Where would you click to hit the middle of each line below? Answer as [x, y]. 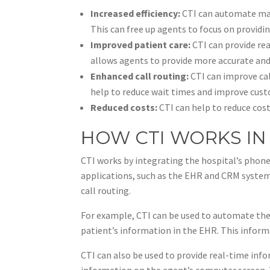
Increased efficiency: [136, 13]
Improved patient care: [141, 44]
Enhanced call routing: [140, 76]
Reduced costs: [124, 107]
